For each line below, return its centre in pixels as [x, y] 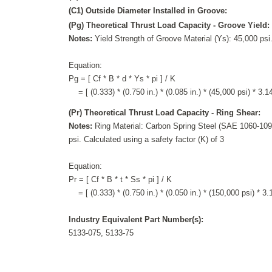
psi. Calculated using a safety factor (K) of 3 [147, 139]
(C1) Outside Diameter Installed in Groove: [148, 10]
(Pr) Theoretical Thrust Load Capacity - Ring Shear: [165, 112]
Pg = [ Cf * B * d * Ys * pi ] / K [122, 78]
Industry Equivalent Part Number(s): [136, 219]
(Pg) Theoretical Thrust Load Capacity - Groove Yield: [169, 25]
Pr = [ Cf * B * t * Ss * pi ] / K [121, 179]
